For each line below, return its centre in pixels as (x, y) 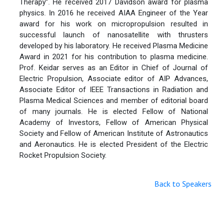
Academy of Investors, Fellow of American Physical (114, 122)
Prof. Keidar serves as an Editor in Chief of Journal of (114, 67)
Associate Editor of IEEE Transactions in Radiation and (114, 89)
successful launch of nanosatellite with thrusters (114, 35)
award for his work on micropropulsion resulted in (114, 24)
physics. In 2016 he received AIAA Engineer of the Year (114, 13)
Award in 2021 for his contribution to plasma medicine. (114, 56)
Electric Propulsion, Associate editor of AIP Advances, (114, 78)
